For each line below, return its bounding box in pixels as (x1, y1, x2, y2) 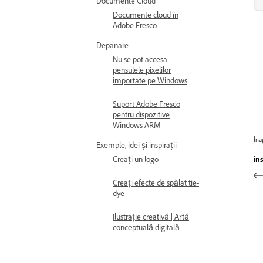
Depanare (96, 41, 129, 50)
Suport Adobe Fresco (113, 99, 180, 109)
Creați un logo (113, 154, 159, 164)
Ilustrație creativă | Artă (113, 212, 189, 222)
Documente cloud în (113, 10, 178, 20)
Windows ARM (113, 120, 161, 130)
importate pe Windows (113, 76, 187, 86)
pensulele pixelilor (113, 65, 171, 75)
